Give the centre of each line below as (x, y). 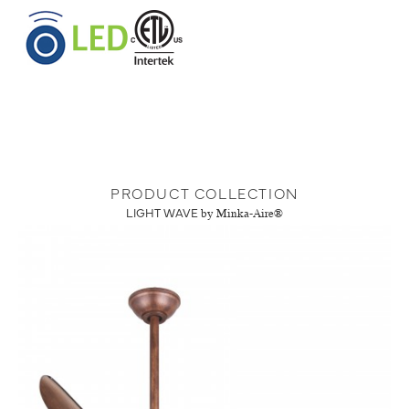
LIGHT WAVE (162, 211)
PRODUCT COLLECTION (204, 192)
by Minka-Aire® (242, 214)
